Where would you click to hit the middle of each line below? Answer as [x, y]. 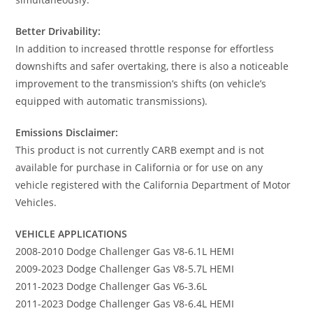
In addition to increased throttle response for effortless [145, 48]
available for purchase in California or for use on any [139, 167]
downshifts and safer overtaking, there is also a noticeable [152, 66]
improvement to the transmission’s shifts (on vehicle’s [141, 83]
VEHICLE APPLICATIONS [72, 233]
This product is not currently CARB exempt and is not [140, 150]
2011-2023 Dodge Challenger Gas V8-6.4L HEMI [125, 303]
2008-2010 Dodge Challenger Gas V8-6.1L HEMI [125, 251]
